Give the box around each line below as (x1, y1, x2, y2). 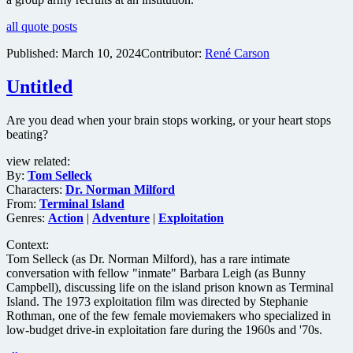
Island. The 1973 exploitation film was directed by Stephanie (6, 294, 308, 308)
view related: (6, 154, 70, 168)
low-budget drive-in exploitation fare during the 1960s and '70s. (6, 322, 322, 336)
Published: (6, 46, 61, 61)
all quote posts (6, 20, 77, 34)
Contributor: (141, 46, 205, 61)
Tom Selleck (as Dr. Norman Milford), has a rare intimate (6, 251, 290, 266)
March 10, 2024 (61, 46, 141, 61)
